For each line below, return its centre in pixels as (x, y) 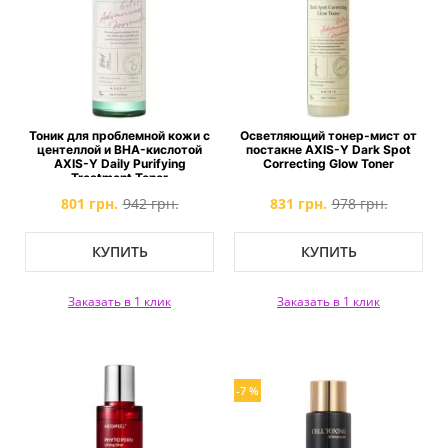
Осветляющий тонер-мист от (328, 135)
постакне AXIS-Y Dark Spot (328, 149)
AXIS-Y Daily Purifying (119, 163)
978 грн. (359, 203)
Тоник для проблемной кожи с (119, 135)
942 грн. (150, 203)
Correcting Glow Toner (328, 163)
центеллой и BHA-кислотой (119, 149)
